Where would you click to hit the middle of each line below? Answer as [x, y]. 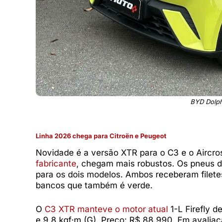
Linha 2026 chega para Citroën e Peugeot [101, 136]
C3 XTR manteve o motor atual [106, 209]
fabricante [56, 164]
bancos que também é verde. [94, 186]
